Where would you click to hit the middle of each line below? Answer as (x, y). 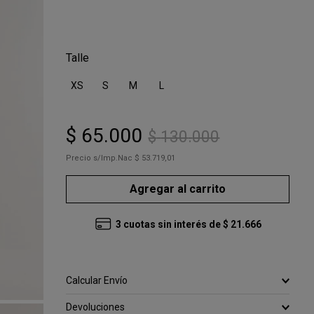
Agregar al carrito (178, 189)
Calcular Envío (97, 280)
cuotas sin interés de (172, 224)
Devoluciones (96, 307)
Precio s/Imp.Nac (100, 158)
